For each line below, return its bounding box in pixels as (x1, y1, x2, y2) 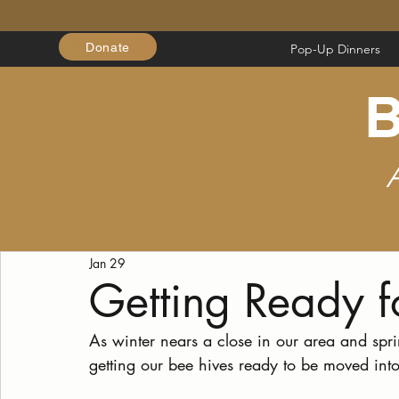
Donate (85, 39, 131, 54)
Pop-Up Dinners (290, 41, 380, 57)
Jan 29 (89, 254, 126, 272)
